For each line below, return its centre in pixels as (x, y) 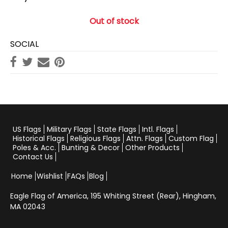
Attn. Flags (145, 138)
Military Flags (69, 129)
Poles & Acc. (34, 147)
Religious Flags (95, 138)
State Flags (117, 129)
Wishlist (50, 176)
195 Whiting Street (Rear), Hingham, (153, 196)
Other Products (152, 147)
